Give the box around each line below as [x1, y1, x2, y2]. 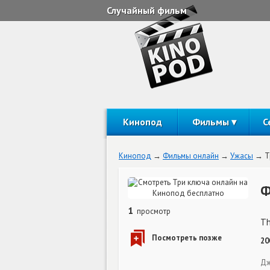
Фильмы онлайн [163, 151, 219, 161]
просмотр [135, 206, 171, 216]
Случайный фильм [107, 4, 187, 16]
